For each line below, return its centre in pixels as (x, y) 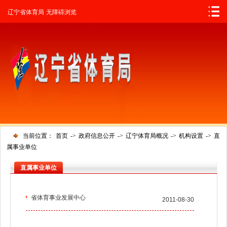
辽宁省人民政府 (42, 7)
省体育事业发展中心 (58, 198)
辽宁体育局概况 (147, 136)
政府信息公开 (97, 136)
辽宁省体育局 (26, 12)
